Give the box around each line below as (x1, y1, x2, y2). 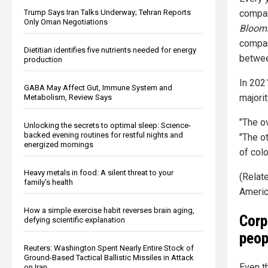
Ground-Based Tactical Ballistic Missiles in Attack (24, 252, 194, 262)
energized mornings (24, 139, 93, 149)
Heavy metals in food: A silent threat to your (24, 167, 173, 177)
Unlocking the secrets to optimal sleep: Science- (24, 120, 191, 130)
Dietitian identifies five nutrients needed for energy (24, 45, 196, 54)
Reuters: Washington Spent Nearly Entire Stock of (24, 243, 194, 252)
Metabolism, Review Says (24, 92, 112, 102)
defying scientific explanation (24, 215, 125, 224)
